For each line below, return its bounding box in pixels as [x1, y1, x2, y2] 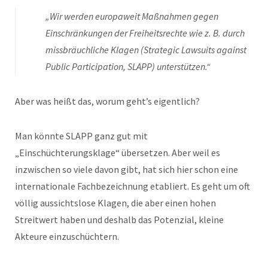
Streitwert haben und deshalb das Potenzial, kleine [15, 213, 224, 226]
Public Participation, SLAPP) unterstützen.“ [45, 60, 211, 72]
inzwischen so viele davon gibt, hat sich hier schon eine [15, 163, 238, 175]
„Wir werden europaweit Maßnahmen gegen [45, 10, 218, 22]
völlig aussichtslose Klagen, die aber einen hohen [15, 196, 216, 209]
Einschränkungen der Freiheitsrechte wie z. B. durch [45, 26, 245, 39]
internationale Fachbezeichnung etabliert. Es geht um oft [15, 179, 250, 192]
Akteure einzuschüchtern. [15, 230, 119, 242]
